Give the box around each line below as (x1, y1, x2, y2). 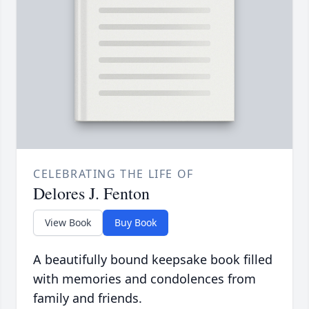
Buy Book (114, 216, 157, 230)
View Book (45, 216, 91, 230)
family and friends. (33, 290, 142, 307)
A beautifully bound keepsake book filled (33, 251, 272, 268)
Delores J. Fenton (33, 182, 150, 205)
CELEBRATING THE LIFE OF (33, 166, 194, 182)
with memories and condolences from (33, 270, 256, 288)
